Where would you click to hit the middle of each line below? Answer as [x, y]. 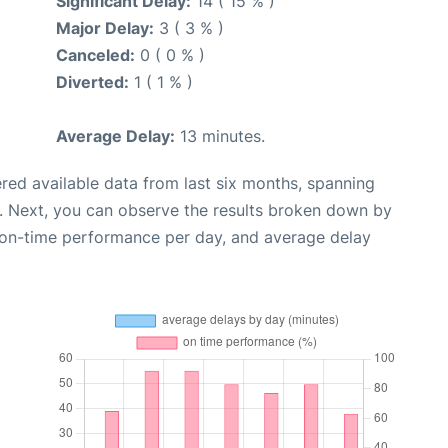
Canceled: [95, 54]
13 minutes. [220, 135]
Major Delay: [105, 27]
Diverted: [92, 81]
